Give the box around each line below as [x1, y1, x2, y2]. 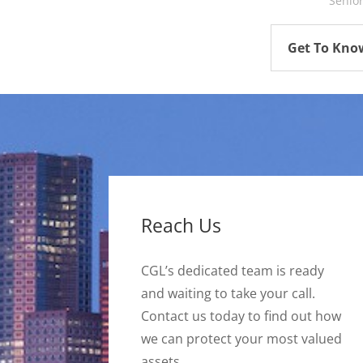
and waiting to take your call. [141, 284, 316, 303]
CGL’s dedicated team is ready [141, 262, 325, 280]
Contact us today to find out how [141, 307, 342, 326]
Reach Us [141, 212, 222, 239]
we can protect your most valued [141, 330, 343, 348]
